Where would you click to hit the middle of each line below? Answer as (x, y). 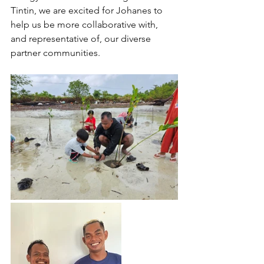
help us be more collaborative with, (85, 25)
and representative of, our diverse (82, 39)
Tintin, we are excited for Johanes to (88, 11)
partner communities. (55, 53)
